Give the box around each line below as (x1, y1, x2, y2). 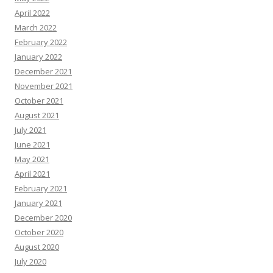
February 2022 (15, 37, 67, 48)
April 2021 (15, 168, 50, 179)
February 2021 (15, 183, 67, 194)
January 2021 (15, 197, 62, 208)
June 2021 (15, 139, 50, 150)
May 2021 (15, 154, 49, 165)
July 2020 (15, 256, 46, 267)
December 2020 (15, 212, 72, 223)
